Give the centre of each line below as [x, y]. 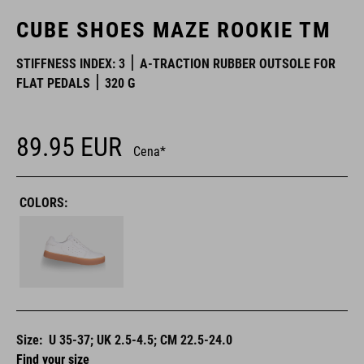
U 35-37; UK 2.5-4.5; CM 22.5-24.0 [141, 340]
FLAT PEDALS [53, 83]
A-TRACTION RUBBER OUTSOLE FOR [238, 64]
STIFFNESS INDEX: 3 [71, 64]
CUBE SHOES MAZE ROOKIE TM [173, 30]
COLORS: [43, 203]
